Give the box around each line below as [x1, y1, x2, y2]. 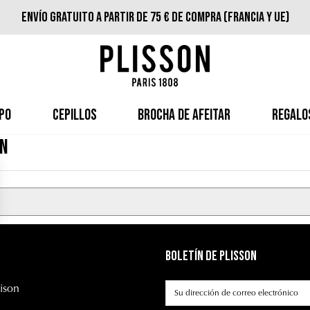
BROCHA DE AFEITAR [138, 106, 231, 125]
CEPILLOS [52, 106, 97, 125]
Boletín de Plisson [165, 248, 257, 264]
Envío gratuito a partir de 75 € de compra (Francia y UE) [21, 9, 289, 26]
